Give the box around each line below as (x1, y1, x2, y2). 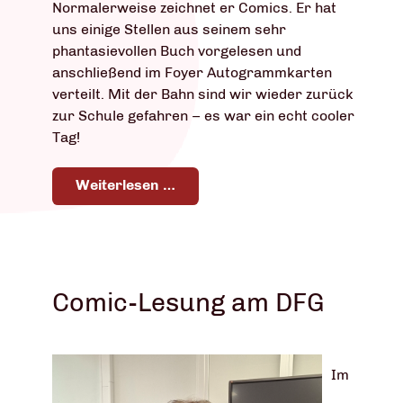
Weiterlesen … (76, 176, 175, 194)
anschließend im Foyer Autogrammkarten (52, 64, 332, 82)
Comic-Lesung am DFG (52, 287, 325, 318)
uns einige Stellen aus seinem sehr (52, 21, 286, 39)
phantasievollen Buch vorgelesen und (52, 42, 301, 60)
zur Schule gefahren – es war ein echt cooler (52, 107, 354, 125)
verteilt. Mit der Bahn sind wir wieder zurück (52, 85, 354, 103)
